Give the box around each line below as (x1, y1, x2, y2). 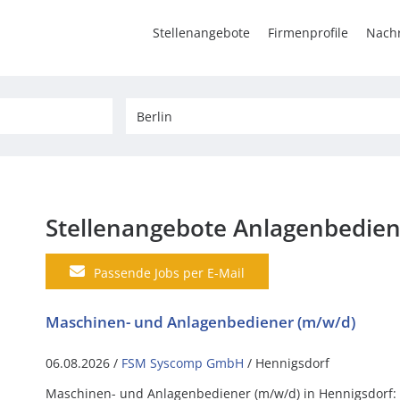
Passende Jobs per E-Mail (93, 263, 245, 281)
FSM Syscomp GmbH (121, 354, 244, 371)
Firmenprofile (268, 24, 348, 41)
